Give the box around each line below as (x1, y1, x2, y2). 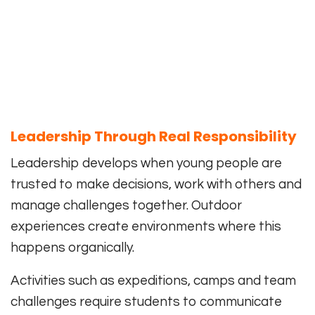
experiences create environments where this (11, 219, 281, 234)
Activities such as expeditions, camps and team (11, 274, 296, 288)
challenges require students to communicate (11, 295, 282, 309)
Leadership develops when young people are (11, 156, 282, 171)
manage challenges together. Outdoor (11, 198, 242, 213)
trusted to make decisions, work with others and (11, 177, 302, 192)
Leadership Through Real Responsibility (11, 127, 297, 147)
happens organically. (11, 240, 134, 255)
